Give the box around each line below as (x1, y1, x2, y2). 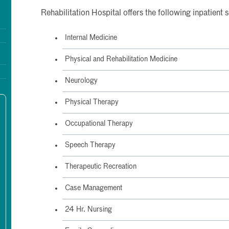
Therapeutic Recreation (65, 163, 136, 170)
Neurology (65, 77, 98, 84)
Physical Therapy (65, 99, 119, 106)
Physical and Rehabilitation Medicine (65, 56, 177, 63)
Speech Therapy (65, 142, 116, 149)
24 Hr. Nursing (65, 206, 112, 213)
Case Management (65, 185, 122, 192)
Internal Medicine (65, 34, 117, 41)
